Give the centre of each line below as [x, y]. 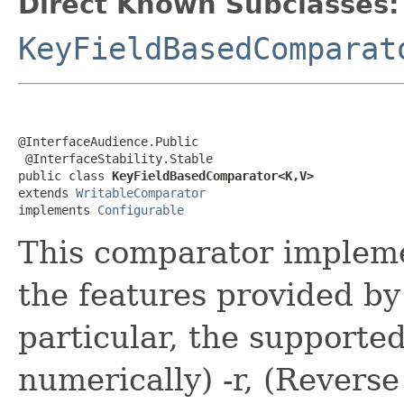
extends [47, 193]
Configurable [141, 210]
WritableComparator [141, 193]
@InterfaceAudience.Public [108, 141]
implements [58, 210]
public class [65, 175]
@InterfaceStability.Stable [115, 158]
